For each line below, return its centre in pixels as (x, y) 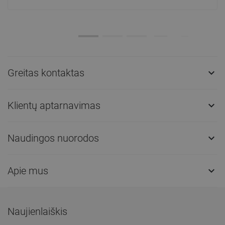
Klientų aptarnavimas (54, 105)
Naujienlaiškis (37, 211)
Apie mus (28, 171)
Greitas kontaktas (46, 73)
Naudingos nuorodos (53, 138)
